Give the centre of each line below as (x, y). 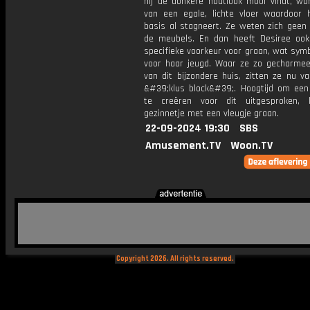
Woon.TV (252, 146)
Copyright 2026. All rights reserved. (175, 259)
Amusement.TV (183, 146)
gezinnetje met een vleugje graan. (211, 113)
